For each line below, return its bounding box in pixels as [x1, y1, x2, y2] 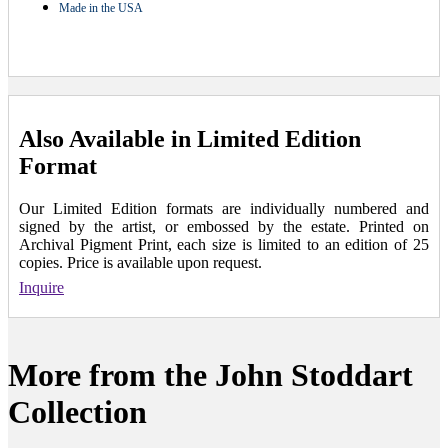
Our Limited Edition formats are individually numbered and [19, 199, 429, 217]
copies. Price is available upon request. [19, 253, 262, 271]
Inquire [19, 278, 64, 296]
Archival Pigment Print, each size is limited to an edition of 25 [19, 235, 429, 253]
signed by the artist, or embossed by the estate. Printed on [19, 217, 429, 235]
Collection [8, 394, 147, 431]
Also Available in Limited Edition [19, 125, 361, 152]
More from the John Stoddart [8, 357, 413, 394]
